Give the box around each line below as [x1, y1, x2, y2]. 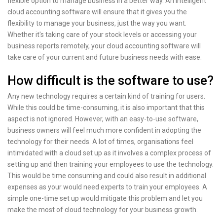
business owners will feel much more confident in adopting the [7, 126, 201, 135]
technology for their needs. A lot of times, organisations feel [7, 138, 193, 146]
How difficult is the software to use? [7, 73, 214, 88]
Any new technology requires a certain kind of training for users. [7, 92, 205, 101]
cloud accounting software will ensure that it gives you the [7, 7, 187, 16]
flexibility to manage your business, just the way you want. [7, 19, 186, 27]
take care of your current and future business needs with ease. [7, 53, 202, 61]
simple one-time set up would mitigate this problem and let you [7, 194, 203, 203]
